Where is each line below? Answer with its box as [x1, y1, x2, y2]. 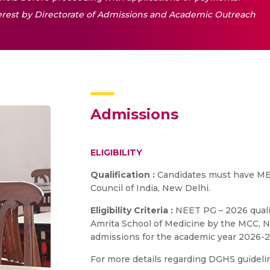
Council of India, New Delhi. [90, 183, 210, 193]
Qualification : [90, 169, 155, 180]
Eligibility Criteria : [90, 205, 173, 216]
